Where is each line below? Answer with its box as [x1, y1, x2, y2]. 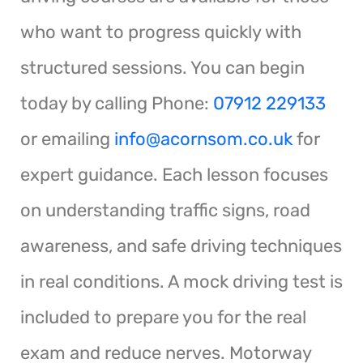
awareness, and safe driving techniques [20, 234, 342, 257]
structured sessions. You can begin [20, 56, 305, 79]
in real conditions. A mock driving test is [20, 270, 343, 293]
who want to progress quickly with [20, 20, 301, 43]
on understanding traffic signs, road [20, 199, 310, 221]
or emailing [20, 127, 114, 150]
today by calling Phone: [20, 92, 213, 114]
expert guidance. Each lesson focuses [20, 163, 328, 186]
